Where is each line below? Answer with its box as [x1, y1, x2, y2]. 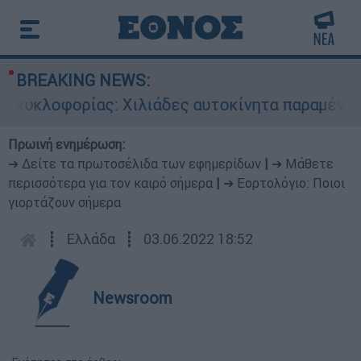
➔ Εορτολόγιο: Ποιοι [223, 175, 345, 191]
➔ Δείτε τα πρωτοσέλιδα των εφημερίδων [8, 156, 261, 172]
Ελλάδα [66, 230, 115, 248]
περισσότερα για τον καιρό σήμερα [8, 175, 213, 191]
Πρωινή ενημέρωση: [8, 136, 125, 152]
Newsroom [93, 288, 172, 308]
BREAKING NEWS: [16, 70, 150, 90]
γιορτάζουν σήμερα [8, 194, 121, 210]
